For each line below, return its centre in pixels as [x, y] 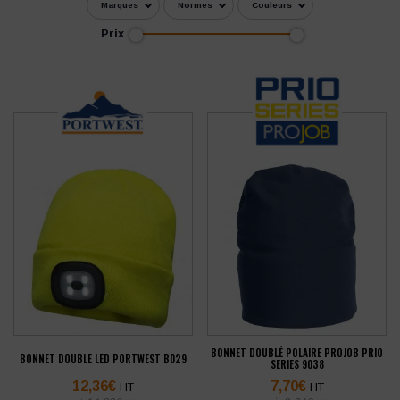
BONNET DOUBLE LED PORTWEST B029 [103, 358]
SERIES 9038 [297, 365]
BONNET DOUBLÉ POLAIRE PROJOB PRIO [297, 353]
